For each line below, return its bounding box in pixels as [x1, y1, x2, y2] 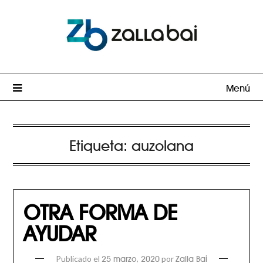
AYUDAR [23, 225, 96, 237]
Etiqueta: [69, 140, 131, 148]
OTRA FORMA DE [23, 204, 178, 215]
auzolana [131, 140, 194, 148]
